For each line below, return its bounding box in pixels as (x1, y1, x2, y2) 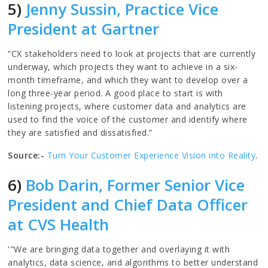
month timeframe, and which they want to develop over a (8, 74, 248, 86)
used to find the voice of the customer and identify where (8, 113, 248, 125)
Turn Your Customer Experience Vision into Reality (47, 149, 256, 161)
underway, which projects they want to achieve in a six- (8, 60, 238, 72)
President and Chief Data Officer (8, 193, 248, 215)
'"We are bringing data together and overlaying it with (8, 243, 230, 255)
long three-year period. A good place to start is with (8, 87, 223, 99)
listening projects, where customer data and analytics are (8, 100, 246, 112)
